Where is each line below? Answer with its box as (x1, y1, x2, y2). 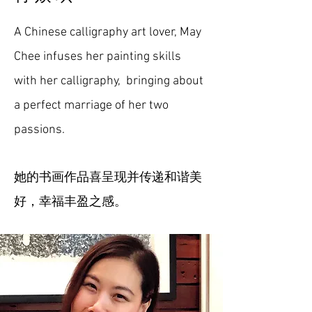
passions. (14, 123, 65, 137)
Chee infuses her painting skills (14, 49, 181, 64)
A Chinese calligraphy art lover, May (14, 25, 201, 40)
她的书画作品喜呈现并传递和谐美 (14, 171, 202, 185)
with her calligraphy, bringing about (14, 74, 203, 88)
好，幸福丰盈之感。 (14, 195, 127, 210)
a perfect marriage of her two (14, 98, 169, 113)
